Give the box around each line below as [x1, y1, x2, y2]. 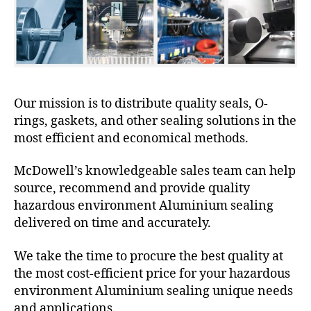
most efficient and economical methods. [14, 130, 249, 146]
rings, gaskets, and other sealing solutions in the [14, 112, 296, 129]
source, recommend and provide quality [14, 180, 250, 197]
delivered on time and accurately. [14, 215, 211, 232]
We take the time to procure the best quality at [14, 248, 283, 264]
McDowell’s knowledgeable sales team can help [14, 163, 296, 180]
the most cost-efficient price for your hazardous [14, 265, 290, 282]
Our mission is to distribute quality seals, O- [14, 95, 268, 112]
